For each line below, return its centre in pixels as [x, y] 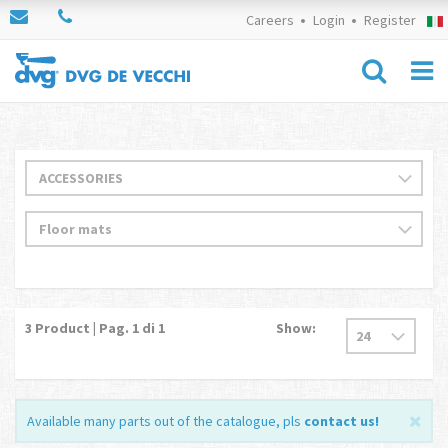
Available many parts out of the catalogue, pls [165, 421]
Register [389, 20]
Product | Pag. [80, 328]
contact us [339, 421]
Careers [269, 20]
